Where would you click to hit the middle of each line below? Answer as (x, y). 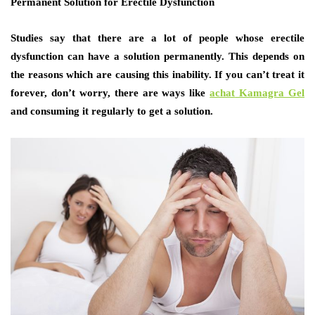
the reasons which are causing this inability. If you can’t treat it (157, 74)
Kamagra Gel (270, 92)
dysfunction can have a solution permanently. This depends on (157, 56)
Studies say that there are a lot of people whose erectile (157, 38)
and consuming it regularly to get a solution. (112, 111)
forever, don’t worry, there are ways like (110, 92)
